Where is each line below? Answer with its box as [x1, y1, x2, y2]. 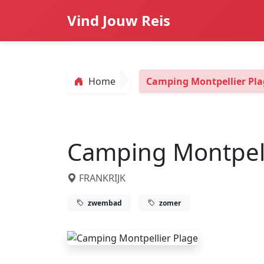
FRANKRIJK [77, 171, 126, 184]
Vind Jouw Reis [67, 11, 170, 30]
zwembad [86, 197, 122, 208]
